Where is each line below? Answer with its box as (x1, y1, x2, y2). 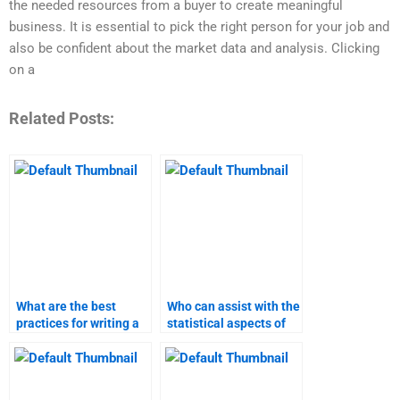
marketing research (16, 333, 127, 348)
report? (16, 350, 57, 365)
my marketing (167, 333, 245, 348)
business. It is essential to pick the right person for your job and (9, 19, 389, 36)
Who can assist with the (167, 299, 300, 314)
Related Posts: (9, 108, 114, 128)
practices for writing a (16, 316, 139, 331)
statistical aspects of (167, 316, 286, 331)
